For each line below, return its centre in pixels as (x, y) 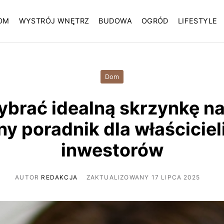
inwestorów (112, 150)
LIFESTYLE (197, 21)
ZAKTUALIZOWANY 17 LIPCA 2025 (143, 177)
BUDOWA (115, 21)
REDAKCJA (59, 177)
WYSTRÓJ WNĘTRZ (54, 21)
